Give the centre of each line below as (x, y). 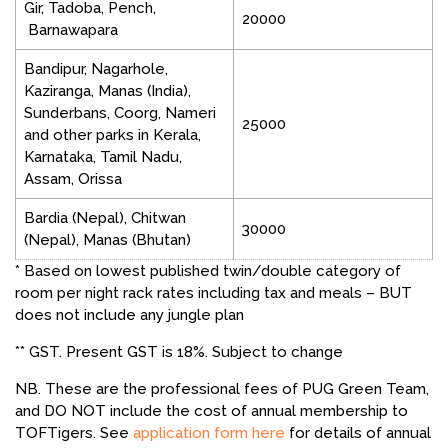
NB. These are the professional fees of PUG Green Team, (222, 389)
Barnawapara (71, 30)
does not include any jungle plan (129, 315)
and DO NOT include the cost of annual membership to (211, 411)
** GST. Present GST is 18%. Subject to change (179, 352)
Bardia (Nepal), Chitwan (105, 218)
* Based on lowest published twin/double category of (208, 271)
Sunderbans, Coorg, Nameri (120, 113)
